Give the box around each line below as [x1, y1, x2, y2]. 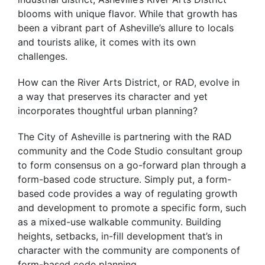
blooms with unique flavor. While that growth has [18, 8, 237, 20]
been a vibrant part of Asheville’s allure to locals [18, 22, 234, 34]
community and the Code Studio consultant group [18, 145, 243, 157]
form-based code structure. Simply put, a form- [18, 173, 231, 186]
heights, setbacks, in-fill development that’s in [18, 230, 222, 243]
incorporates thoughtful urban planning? [18, 105, 198, 117]
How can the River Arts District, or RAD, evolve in [18, 76, 240, 89]
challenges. [18, 50, 67, 63]
